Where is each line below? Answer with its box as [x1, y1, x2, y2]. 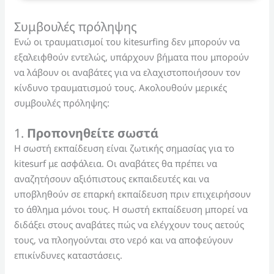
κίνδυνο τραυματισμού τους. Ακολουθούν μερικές [14, 81, 228, 94]
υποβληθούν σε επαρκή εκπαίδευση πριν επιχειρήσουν [14, 187, 251, 200]
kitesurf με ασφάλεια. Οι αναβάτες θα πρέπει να [14, 157, 218, 169]
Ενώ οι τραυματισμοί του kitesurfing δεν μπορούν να [14, 35, 240, 48]
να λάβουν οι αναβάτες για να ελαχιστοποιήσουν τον [14, 65, 241, 78]
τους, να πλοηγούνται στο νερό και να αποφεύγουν [14, 233, 234, 246]
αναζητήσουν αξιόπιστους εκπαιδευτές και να [14, 172, 210, 185]
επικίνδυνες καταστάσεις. [14, 248, 123, 261]
